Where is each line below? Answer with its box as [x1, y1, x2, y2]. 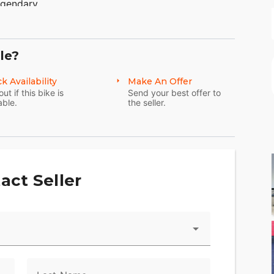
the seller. [128, 97, 166, 108]
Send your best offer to [128, 87, 221, 98]
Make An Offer [128, 76, 192, 87]
